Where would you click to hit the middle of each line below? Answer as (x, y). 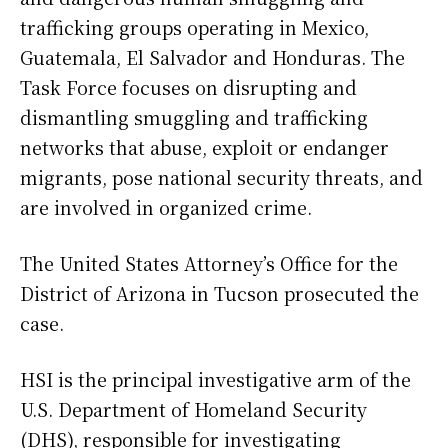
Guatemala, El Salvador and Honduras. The (212, 57)
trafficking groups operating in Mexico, (194, 27)
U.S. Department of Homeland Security (193, 409)
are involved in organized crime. (166, 207)
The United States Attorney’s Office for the (209, 263)
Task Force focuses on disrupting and (188, 87)
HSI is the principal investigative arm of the (215, 379)
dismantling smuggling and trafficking (194, 117)
